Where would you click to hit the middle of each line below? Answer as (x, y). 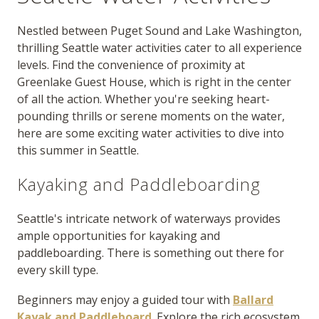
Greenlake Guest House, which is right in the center (154, 82)
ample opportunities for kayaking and (119, 236)
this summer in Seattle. (78, 150)
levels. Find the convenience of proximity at (131, 65)
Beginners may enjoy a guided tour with (125, 300)
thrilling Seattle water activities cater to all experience (159, 48)
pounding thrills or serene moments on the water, (151, 116)
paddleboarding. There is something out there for (151, 253)
